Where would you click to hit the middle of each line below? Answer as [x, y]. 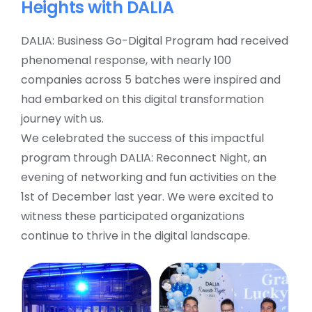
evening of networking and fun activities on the [149, 178]
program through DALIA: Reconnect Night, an [144, 158]
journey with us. [64, 119]
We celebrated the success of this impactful [142, 139]
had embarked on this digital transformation [142, 100]
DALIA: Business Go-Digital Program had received [155, 41]
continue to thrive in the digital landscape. [137, 236]
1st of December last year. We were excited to [147, 197]
